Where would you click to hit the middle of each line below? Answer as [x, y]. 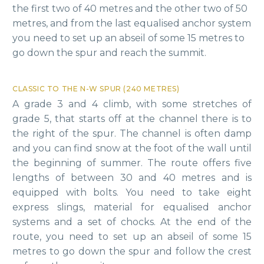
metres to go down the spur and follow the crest [132, 251]
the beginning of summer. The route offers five [132, 163]
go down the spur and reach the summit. [109, 53]
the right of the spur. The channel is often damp [132, 133]
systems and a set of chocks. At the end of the [132, 222]
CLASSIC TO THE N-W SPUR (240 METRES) [96, 88]
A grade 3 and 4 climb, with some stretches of [132, 104]
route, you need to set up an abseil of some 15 [132, 236]
